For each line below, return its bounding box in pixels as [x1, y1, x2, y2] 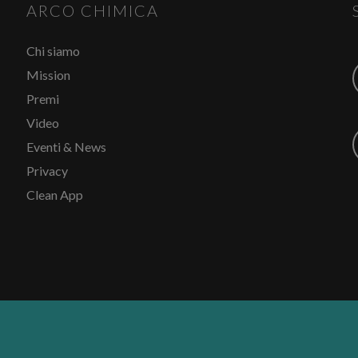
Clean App [26, 186, 83, 202]
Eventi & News [26, 138, 106, 154]
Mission [26, 66, 70, 82]
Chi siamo [26, 42, 80, 58]
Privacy [26, 162, 68, 178]
